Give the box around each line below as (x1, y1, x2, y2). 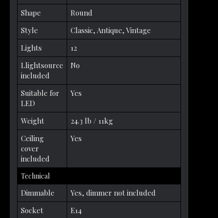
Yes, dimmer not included (71, 187, 156, 198)
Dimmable (21, 187, 54, 198)
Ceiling (21, 133, 44, 143)
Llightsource (21, 60, 63, 70)
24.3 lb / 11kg (71, 115, 113, 126)
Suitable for (21, 88, 59, 98)
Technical (21, 171, 50, 181)
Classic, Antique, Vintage (71, 25, 151, 35)
